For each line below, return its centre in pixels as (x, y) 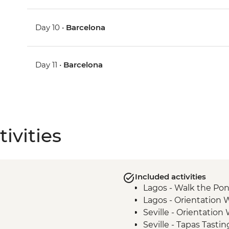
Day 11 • (50, 65)
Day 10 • (51, 28)
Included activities (170, 177)
